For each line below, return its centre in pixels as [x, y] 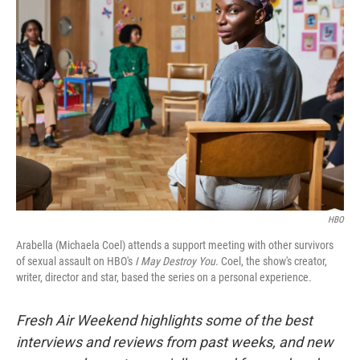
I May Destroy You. [177, 261]
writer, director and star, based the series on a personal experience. [164, 277]
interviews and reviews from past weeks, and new [175, 342]
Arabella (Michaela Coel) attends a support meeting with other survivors [175, 245]
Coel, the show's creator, [274, 261]
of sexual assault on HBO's [74, 261]
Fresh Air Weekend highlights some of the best [164, 320]
